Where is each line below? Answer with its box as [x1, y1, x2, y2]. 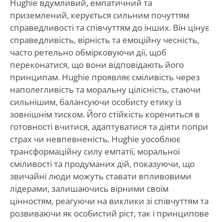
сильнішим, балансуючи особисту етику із [9, 96, 181, 108]
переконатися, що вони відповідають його [9, 58, 184, 70]
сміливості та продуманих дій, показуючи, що [9, 158, 195, 169]
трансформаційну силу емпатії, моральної [9, 145, 180, 157]
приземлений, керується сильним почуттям [9, 9, 189, 21]
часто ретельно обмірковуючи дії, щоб [9, 46, 166, 58]
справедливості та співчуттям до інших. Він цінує [9, 21, 209, 33]
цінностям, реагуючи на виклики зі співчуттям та [9, 195, 209, 207]
